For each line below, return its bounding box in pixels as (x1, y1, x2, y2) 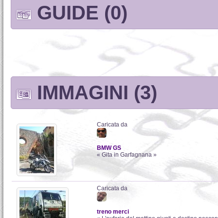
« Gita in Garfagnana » (97, 151, 157, 159)
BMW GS (97, 145, 121, 152)
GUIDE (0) (32, 2, 127, 24)
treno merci (97, 208, 129, 216)
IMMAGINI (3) (32, 82, 157, 104)
